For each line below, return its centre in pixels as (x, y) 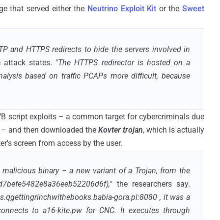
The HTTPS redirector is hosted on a (124, 62)
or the (169, 8)
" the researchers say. (150, 184)
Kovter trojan (121, 130)
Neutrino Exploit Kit (122, 8)
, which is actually (174, 130)
